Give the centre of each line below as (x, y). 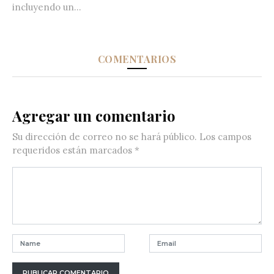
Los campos (224, 137)
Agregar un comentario (94, 116)
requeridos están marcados (73, 150)
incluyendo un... (47, 7)
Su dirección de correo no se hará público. (105, 137)
